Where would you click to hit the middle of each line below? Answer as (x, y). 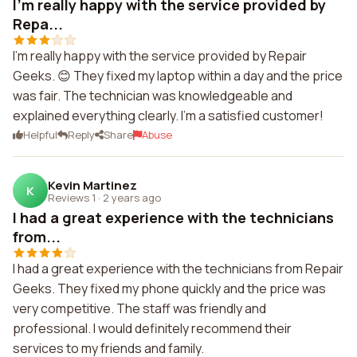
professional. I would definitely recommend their (152, 328)
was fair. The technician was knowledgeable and (153, 96)
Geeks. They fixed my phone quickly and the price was (169, 288)
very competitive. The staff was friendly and (139, 308)
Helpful (40, 135)
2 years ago (132, 197)
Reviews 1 (72, 197)
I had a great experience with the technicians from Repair (178, 269)
